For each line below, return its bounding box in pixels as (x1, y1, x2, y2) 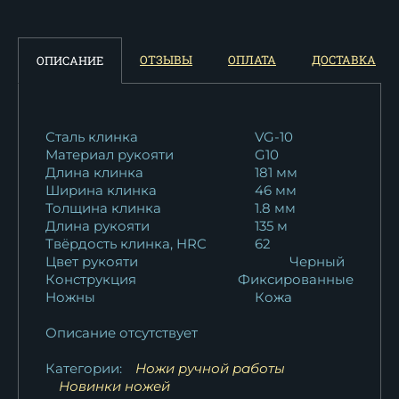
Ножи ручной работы (135, 359, 285, 377)
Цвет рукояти (45, 252, 138, 270)
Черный (289, 252, 345, 270)
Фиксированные (238, 270, 354, 288)
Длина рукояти (45, 216, 150, 234)
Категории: (45, 359, 122, 377)
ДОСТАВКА (312, 51, 376, 68)
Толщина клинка (45, 199, 161, 216)
